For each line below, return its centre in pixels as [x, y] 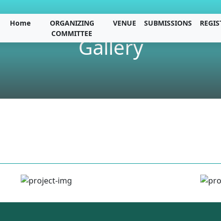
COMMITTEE [72, 33]
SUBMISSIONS [168, 23]
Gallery [110, 47]
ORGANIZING [72, 23]
